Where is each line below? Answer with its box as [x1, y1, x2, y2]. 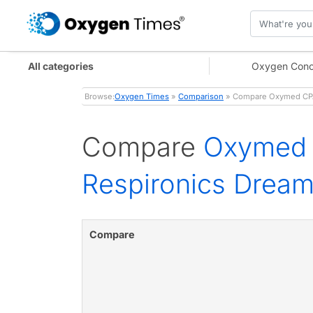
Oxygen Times [115, 92, 169, 102]
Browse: [85, 92, 115, 102]
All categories [28, 59, 94, 72]
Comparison [178, 92, 224, 102]
